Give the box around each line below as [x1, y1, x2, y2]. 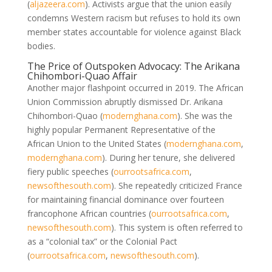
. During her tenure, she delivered [104, 151, 235, 163]
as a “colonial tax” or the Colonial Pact [27, 235, 177, 247]
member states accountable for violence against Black [27, 25, 241, 38]
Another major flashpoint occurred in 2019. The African [27, 81, 243, 93]
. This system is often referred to [114, 221, 243, 233]
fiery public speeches [27, 165, 111, 177]
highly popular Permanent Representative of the [27, 123, 216, 135]
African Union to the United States [27, 137, 164, 149]
